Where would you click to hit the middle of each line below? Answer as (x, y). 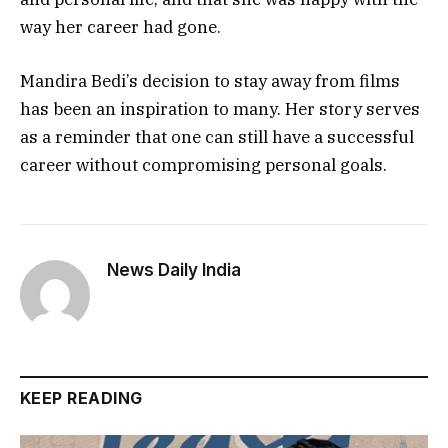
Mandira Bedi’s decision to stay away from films (210, 81)
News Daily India (174, 270)
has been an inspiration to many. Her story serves (220, 109)
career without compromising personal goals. (203, 165)
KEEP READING (81, 398)
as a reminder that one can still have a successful (217, 137)
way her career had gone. (120, 26)
